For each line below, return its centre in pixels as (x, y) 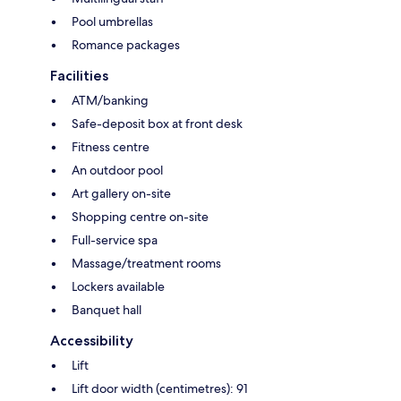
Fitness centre (111, 147)
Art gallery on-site (121, 194)
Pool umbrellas (112, 22)
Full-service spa (115, 240)
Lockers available (118, 287)
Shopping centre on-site (140, 217)
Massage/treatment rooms (146, 264)
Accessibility (92, 341)
